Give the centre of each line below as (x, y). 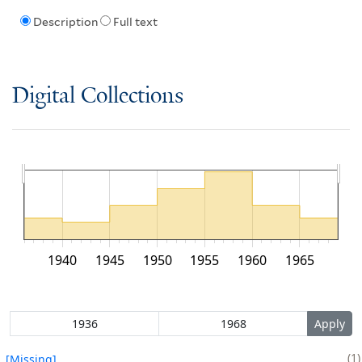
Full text (135, 22)
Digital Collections (98, 96)
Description (65, 22)
